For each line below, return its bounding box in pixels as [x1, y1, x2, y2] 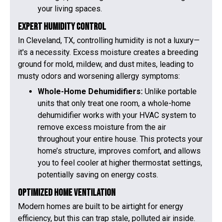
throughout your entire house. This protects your [38, 134, 203, 144]
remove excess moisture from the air [38, 122, 166, 132]
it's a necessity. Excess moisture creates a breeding [18, 48, 198, 57]
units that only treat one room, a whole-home [38, 98, 191, 108]
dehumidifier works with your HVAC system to [38, 110, 196, 120]
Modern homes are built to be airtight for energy [18, 201, 183, 211]
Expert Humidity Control [18, 21, 106, 33]
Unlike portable [145, 86, 197, 96]
